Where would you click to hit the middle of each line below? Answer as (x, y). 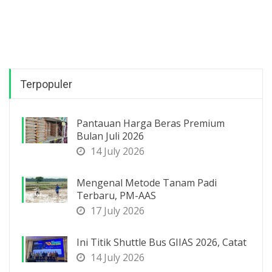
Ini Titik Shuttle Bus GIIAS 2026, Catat (161, 242)
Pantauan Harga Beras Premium (151, 123)
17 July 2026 (116, 210)
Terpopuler (46, 84)
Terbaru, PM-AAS (116, 195)
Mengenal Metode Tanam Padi (147, 182)
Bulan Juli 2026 (110, 136)
